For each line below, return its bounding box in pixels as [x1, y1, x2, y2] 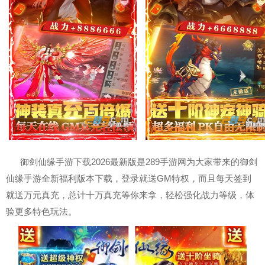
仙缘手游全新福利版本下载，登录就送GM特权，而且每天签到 [6, 173, 251, 183]
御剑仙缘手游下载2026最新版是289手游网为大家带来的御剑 [20, 157, 257, 167]
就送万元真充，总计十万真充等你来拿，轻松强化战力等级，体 [6, 190, 254, 200]
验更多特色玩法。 [6, 206, 77, 216]
